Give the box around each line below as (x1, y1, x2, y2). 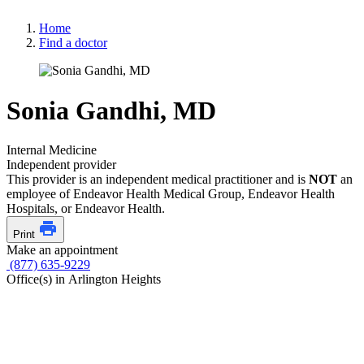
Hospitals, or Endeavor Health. (6, 201, 165, 215)
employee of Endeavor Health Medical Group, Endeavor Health (6, 187, 335, 201)
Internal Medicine (6, 143, 97, 157)
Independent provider (6, 158, 116, 171)
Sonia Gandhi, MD (6, 95, 216, 125)
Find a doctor (39, 36, 107, 50)
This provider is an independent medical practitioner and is (6, 172, 309, 186)
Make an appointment (6, 243, 118, 257)
